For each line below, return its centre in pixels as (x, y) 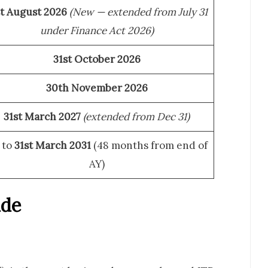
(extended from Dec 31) (136, 116)
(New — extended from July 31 (138, 12)
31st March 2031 (53, 145)
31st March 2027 (42, 116)
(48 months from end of (149, 145)
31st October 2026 (97, 59)
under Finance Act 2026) (97, 30)
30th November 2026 (97, 88)
